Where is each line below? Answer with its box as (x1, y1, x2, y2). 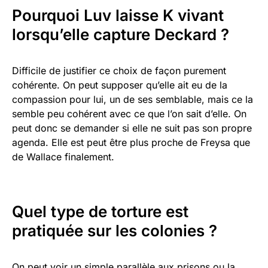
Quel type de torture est (12, 202, 188, 221)
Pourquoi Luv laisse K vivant (12, 6, 224, 25)
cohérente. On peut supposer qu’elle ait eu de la (12, 79, 227, 92)
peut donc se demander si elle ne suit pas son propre (12, 122, 252, 135)
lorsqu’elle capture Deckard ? (12, 25, 229, 44)
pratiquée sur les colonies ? (12, 221, 217, 240)
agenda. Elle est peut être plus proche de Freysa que (12, 136, 250, 149)
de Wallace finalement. (12, 151, 114, 163)
